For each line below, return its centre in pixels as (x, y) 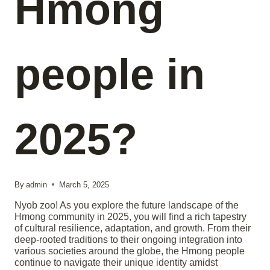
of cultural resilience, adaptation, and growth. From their (133, 228)
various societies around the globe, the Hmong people (130, 251)
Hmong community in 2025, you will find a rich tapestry (130, 216)
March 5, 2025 (84, 184)
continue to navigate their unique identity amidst (116, 262)
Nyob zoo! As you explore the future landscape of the (127, 205)
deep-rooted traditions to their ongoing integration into (128, 239)
